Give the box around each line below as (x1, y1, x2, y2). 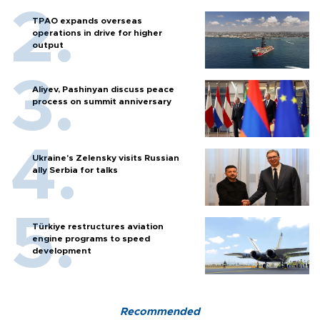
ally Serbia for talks (32, 165, 118, 174)
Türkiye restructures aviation (32, 221, 164, 231)
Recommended (120, 306, 200, 317)
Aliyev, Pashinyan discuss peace (32, 84, 174, 94)
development (32, 246, 91, 255)
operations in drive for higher (32, 28, 162, 37)
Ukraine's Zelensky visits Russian (32, 153, 179, 162)
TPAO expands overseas (32, 16, 142, 25)
